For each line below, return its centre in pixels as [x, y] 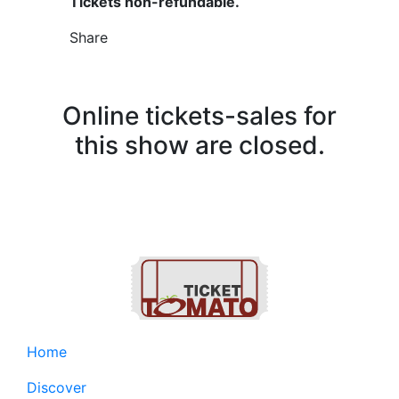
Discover [57, 388]
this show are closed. [199, 146]
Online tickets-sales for [199, 116]
